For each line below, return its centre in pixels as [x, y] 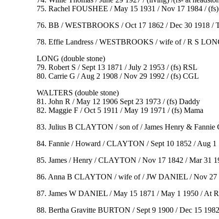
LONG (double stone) [71, 59]
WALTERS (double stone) [77, 93]
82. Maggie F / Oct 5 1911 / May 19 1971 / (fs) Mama [120, 110]
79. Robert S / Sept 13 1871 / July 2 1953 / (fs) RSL [117, 67]
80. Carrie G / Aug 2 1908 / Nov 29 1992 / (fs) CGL [118, 76]
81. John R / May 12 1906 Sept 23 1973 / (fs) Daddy [118, 102]
